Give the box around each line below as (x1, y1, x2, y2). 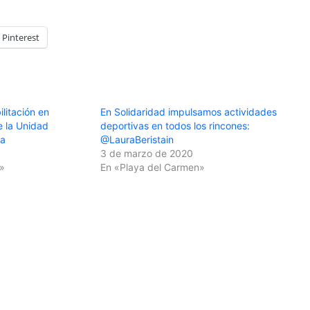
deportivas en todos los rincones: (100, 119, 250, 131)
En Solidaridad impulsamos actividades (100, 105, 277, 118)
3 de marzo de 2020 (100, 147, 194, 159)
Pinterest (2, 30, 39, 44)
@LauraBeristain (100, 133, 174, 145)
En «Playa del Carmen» (100, 161, 206, 173)
